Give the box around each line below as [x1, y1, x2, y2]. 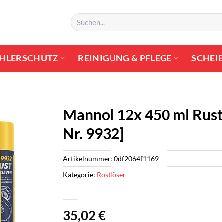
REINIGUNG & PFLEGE [78, 53, 172, 63]
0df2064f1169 [114, 154, 159, 163]
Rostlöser [97, 170, 126, 179]
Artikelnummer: [63, 154, 114, 163]
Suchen [70, 13, 91, 22]
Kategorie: [63, 170, 97, 179]
